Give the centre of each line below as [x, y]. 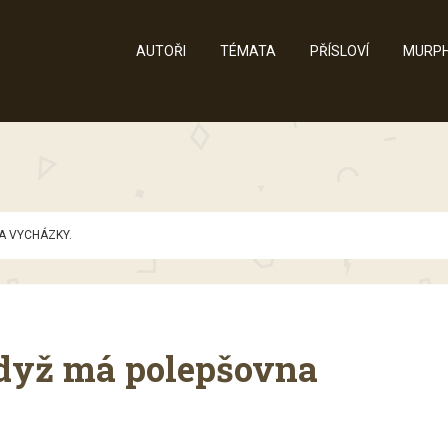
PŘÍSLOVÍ [339, 51]
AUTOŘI [161, 51]
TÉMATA [248, 51]
